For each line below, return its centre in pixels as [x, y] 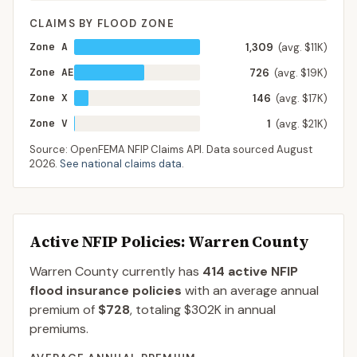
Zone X [49, 98]
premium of [64, 310]
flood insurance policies [106, 290]
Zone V [49, 123]
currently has [159, 271]
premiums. [59, 329]
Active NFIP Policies [106, 241]
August [294, 149]
